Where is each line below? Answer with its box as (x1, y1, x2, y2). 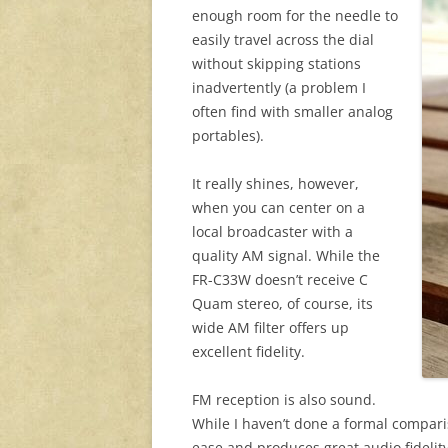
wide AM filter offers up (192, 318, 349, 338)
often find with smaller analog (192, 102, 393, 122)
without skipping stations (192, 54, 361, 74)
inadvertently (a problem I (192, 78, 366, 98)
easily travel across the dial (192, 30, 374, 50)
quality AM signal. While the (192, 246, 380, 266)
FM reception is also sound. (192, 390, 376, 410)
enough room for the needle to (192, 6, 398, 26)
